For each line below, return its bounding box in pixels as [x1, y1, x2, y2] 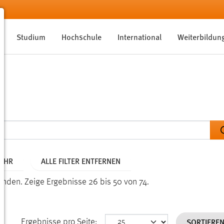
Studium [16, 30, 46, 42]
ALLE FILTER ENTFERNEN [41, 155, 120, 167]
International [117, 30, 162, 42]
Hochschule [61, 30, 102, 42]
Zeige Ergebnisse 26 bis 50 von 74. [24, 177, 149, 187]
